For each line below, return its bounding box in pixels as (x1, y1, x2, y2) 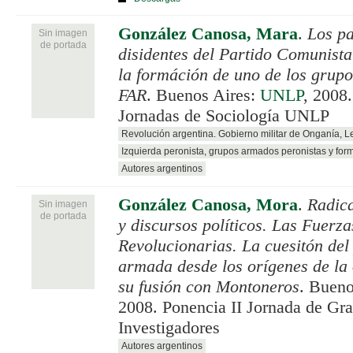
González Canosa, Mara (118, 24, 298, 43)
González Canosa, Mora (118, 195, 298, 214)
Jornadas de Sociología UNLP (118, 106, 329, 125)
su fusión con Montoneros (118, 277, 299, 296)
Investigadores (118, 318, 220, 337)
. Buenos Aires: (147, 85, 260, 105)
